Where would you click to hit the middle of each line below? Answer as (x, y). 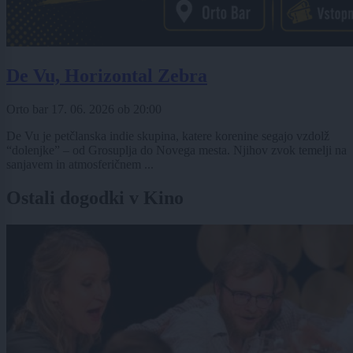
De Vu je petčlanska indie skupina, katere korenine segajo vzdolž (168, 136)
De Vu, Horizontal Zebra (107, 76)
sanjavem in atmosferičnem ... (80, 165)
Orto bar (29, 110)
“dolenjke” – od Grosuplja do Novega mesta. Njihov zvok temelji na (176, 150)
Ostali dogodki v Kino (95, 198)
